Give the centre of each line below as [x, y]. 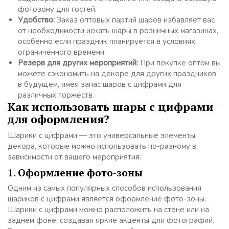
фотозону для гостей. [57, 9]
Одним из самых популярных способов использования [105, 188]
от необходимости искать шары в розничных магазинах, [118, 30]
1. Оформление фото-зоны [75, 172]
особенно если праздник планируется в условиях [107, 41]
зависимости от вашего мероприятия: [74, 157]
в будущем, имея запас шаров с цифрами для [100, 84]
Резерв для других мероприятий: [78, 63]
